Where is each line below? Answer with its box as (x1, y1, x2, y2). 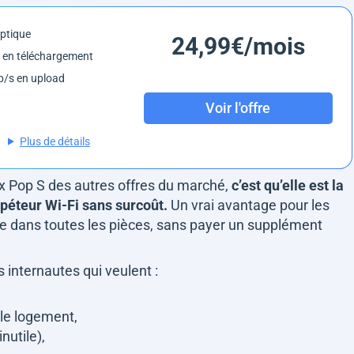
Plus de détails (19, 134, 90, 148)
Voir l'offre (205, 100, 271, 117)
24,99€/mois (171, 32, 305, 60)
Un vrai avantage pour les (168, 196, 330, 213)
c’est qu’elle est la (232, 176, 344, 194)
